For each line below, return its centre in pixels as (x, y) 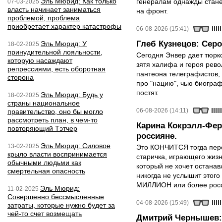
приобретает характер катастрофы (64, 26)
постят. (147, 93)
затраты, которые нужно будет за (61, 205)
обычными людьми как (44, 163)
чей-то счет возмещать (45, 214)
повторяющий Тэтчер (42, 128)
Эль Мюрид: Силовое (76, 146)
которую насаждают (40, 60)
